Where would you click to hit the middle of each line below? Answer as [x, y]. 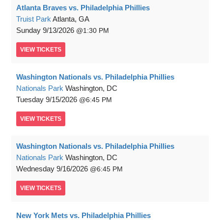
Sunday [28, 30]
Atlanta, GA [71, 19]
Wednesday [35, 169]
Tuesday [30, 100]
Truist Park [34, 19]
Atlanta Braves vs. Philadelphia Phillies [83, 8]
